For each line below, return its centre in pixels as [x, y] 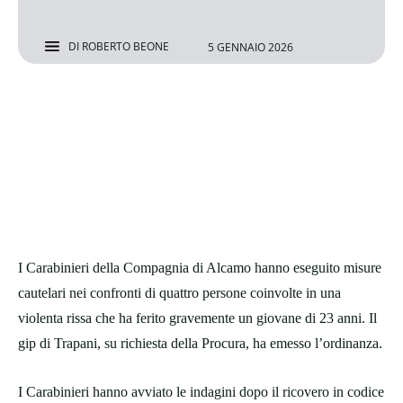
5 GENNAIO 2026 [251, 47]
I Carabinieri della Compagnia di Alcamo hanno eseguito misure [200, 268]
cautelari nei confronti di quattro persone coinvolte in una [179, 293]
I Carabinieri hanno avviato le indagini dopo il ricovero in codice [201, 392]
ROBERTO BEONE [125, 47]
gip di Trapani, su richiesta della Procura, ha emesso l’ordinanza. [200, 344]
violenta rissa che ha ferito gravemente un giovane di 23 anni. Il [197, 318]
